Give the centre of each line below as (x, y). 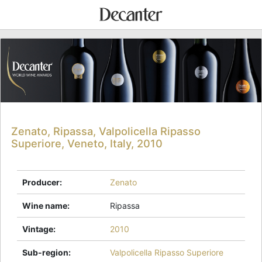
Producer (41, 182)
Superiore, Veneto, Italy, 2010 (87, 143)
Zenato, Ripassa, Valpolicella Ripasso (106, 131)
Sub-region (45, 252)
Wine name (45, 205)
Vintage (38, 229)
